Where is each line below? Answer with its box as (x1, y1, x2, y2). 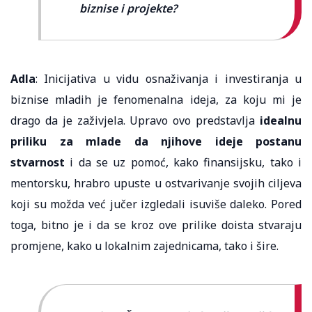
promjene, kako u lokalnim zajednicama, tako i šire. (10, 237, 279, 253)
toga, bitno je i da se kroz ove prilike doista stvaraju (10, 217, 302, 233)
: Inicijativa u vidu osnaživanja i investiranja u (36, 70, 302, 86)
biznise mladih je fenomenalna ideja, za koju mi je (10, 91, 302, 107)
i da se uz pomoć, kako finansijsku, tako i (65, 154, 302, 170)
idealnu (255, 112, 302, 128)
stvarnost (10, 154, 65, 170)
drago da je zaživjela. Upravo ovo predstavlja (10, 112, 256, 128)
